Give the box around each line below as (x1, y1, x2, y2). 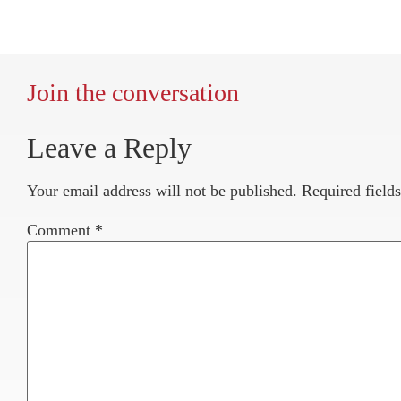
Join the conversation (27, 79, 239, 107)
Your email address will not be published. (27, 182, 297, 200)
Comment (27, 220, 95, 239)
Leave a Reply (27, 132, 192, 165)
